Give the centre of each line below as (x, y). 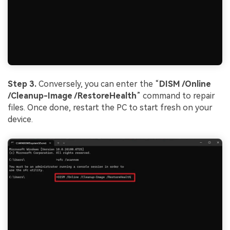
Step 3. (23, 84)
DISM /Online (185, 84)
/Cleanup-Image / (43, 96)
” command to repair (176, 96)
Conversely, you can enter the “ (99, 84)
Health (123, 96)
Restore (93, 96)
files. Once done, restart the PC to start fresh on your (110, 108)
